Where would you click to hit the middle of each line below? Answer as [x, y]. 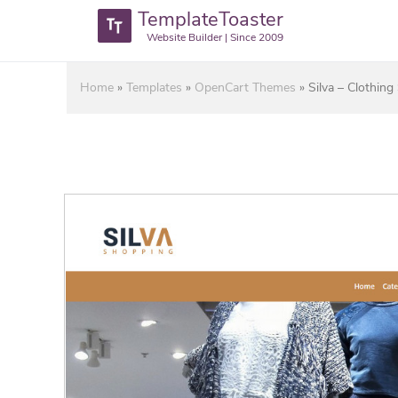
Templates [154, 88]
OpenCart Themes [245, 88]
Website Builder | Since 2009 [215, 37]
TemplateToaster [211, 20]
